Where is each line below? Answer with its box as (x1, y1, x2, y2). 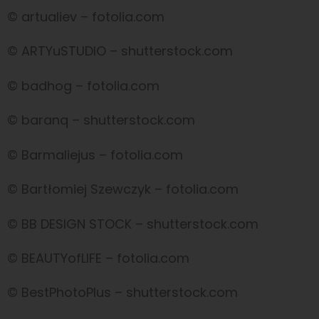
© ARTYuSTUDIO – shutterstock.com (7, 42, 233, 61)
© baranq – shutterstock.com (7, 111, 195, 130)
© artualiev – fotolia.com (7, 7, 164, 26)
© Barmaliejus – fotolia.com (7, 145, 183, 164)
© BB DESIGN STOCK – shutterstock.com (7, 214, 258, 233)
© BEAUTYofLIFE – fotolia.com (7, 249, 189, 268)
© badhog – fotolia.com (7, 76, 159, 95)
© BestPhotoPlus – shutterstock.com (7, 283, 238, 302)
